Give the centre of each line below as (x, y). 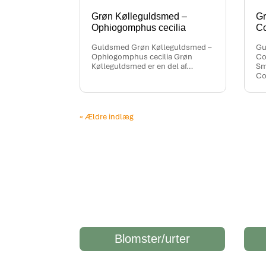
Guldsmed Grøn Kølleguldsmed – (152, 47)
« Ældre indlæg (107, 116)
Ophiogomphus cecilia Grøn (142, 56)
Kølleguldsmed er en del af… (142, 66)
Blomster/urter (153, 239)
